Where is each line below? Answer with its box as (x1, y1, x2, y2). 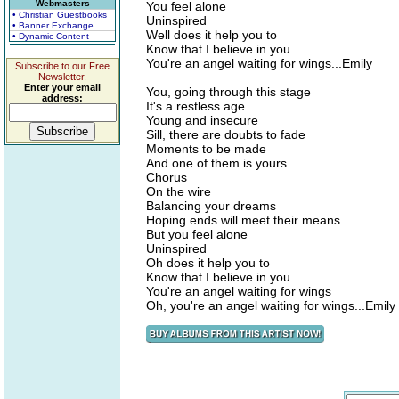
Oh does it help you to (146, 256, 270, 270)
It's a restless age (146, 99, 245, 113)
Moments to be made (146, 142, 266, 156)
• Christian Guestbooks (12, 10, 107, 20)
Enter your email (24, 82, 101, 93)
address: (42, 93, 83, 103)
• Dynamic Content (12, 31, 89, 41)
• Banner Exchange (12, 20, 94, 30)
